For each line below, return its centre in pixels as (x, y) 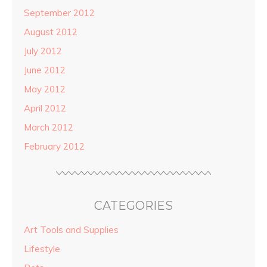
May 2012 (45, 89)
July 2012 (43, 51)
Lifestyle (42, 249)
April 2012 (45, 108)
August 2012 (51, 32)
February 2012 (54, 146)
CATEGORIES (133, 205)
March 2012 (49, 127)
